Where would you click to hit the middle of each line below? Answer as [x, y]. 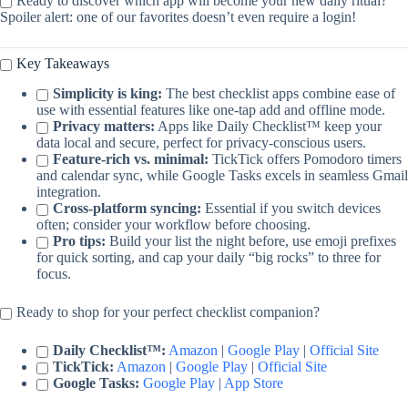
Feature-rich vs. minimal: [131, 158]
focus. [54, 273]
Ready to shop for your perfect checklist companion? [168, 311]
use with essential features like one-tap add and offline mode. [211, 109]
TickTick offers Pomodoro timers [305, 158]
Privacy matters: [104, 126]
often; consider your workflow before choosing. [173, 224]
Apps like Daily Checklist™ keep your [268, 126]
